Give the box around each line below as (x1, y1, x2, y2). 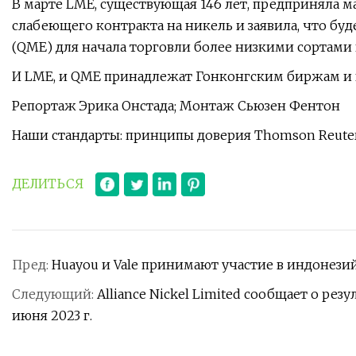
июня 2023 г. (12, 308, 92, 324)
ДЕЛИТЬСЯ (12, 176, 83, 192)
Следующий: (12, 286, 97, 303)
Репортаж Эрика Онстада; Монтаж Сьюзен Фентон (12, 98, 340, 114)
